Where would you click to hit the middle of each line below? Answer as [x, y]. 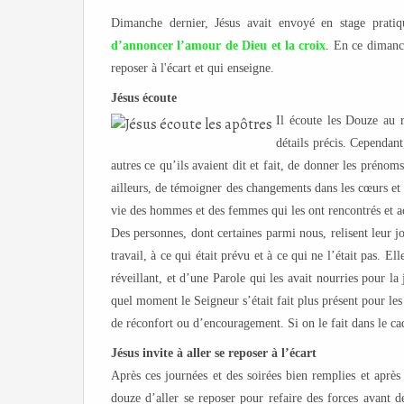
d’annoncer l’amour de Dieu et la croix [219, 46]
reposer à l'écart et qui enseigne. [193, 68]
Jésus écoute [144, 98]
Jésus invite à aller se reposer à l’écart [214, 353]
